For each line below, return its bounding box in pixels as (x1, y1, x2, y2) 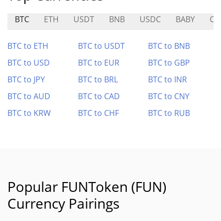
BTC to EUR (77, 57, 119, 68)
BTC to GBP (148, 57, 190, 68)
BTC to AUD (7, 91, 50, 102)
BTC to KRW (7, 108, 51, 118)
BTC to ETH (7, 40, 48, 51)
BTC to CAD (77, 91, 120, 102)
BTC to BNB (148, 40, 190, 51)
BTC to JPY (7, 74, 45, 85)
